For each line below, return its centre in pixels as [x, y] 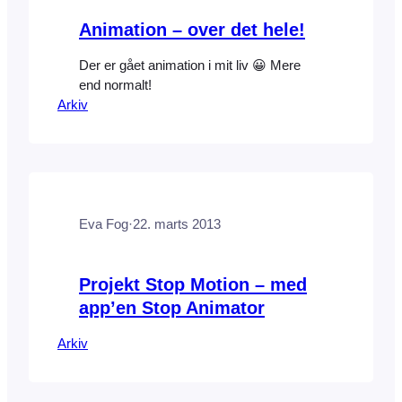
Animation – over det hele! [192, 29]
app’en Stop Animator [172, 307]
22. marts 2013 [177, 225]
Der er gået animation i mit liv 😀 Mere [190, 66]
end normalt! [115, 86]
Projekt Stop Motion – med [193, 284]
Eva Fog [104, 225]
